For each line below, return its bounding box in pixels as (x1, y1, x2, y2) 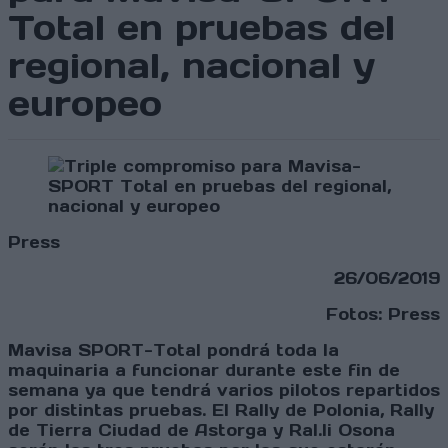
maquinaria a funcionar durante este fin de (8, 360, 400, 381)
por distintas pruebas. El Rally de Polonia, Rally (8, 400, 434, 421)
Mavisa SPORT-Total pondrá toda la (8, 340, 339, 361)
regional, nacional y (8, 43, 375, 89)
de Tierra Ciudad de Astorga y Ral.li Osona (8, 420, 395, 441)
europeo (8, 81, 162, 127)
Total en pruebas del (8, 5, 395, 51)
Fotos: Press (326, 304, 440, 325)
